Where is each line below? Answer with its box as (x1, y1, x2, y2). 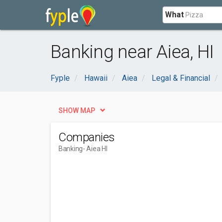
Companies (58, 130, 115, 144)
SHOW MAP (58, 107, 95, 114)
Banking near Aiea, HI (51, 41, 214, 62)
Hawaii (84, 73, 108, 83)
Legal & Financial (152, 73, 210, 83)
